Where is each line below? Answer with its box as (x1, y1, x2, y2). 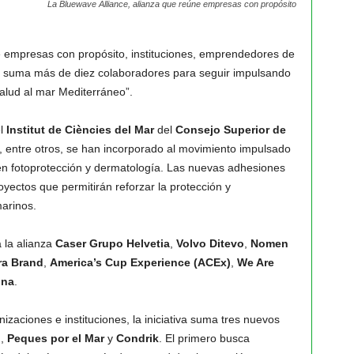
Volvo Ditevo (175, 237, 244, 250)
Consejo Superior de (175, 123, 286, 136)
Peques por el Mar (6, 332, 104, 345)
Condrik (115, 332, 159, 345)
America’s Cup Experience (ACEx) (49, 256, 231, 269)
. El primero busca (158, 332, 250, 345)
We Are (236, 256, 274, 269)
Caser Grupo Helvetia (55, 237, 170, 250)
